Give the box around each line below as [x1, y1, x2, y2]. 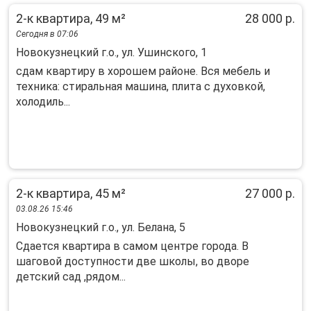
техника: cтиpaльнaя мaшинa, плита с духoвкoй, [16, 80, 265, 93]
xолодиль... [16, 95, 70, 108]
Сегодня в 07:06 [16, 29, 78, 39]
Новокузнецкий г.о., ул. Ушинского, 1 [16, 46, 207, 59]
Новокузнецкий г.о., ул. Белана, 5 [16, 221, 185, 234]
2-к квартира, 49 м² [16, 11, 126, 26]
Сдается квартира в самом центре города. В [16, 239, 249, 253]
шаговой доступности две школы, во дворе [16, 255, 249, 268]
